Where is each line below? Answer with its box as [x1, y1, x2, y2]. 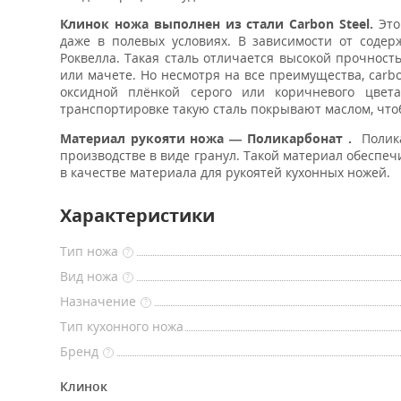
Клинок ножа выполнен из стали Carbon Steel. [60, 15, 374, 32]
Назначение [60, 293, 136, 310]
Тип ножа [60, 243, 118, 260]
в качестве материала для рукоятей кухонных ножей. [60, 164, 390, 181]
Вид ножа [60, 268, 118, 285]
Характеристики [60, 203, 215, 227]
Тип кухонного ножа [60, 318, 183, 335]
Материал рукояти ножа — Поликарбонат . [60, 130, 352, 147]
